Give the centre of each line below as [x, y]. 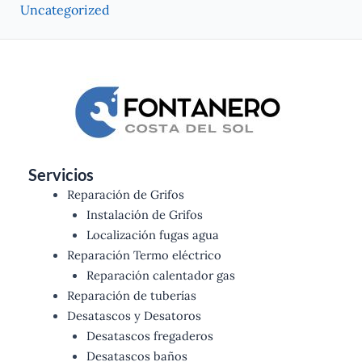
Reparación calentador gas [161, 276]
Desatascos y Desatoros [134, 316]
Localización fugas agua [153, 235]
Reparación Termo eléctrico [144, 255]
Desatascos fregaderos [150, 336]
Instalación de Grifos [145, 215]
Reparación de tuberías [132, 296]
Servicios [61, 175]
